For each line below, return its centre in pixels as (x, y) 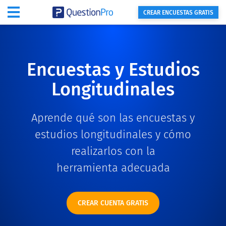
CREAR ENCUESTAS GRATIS (178, 13)
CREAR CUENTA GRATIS (113, 203)
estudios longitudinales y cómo (113, 134)
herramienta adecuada (113, 168)
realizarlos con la (113, 151)
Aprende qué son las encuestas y (113, 118)
